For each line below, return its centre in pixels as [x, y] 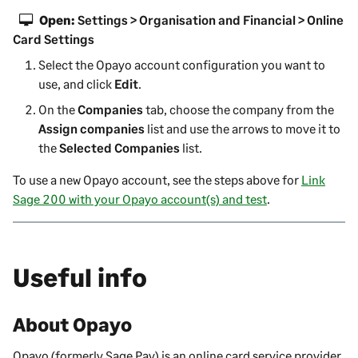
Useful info [80, 276]
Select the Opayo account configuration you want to [182, 64]
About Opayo [72, 324]
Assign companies [91, 128]
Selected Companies [119, 147]
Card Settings [54, 38]
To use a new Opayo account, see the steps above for [157, 179]
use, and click [76, 83]
